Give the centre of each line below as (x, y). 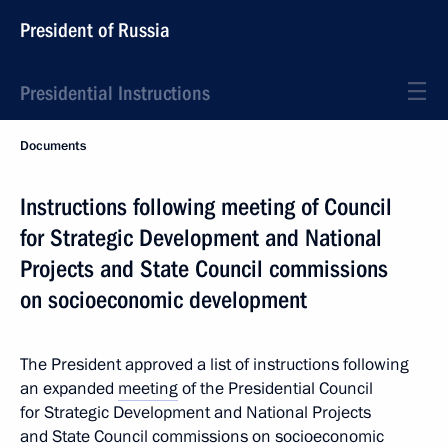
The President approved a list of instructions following (214, 364)
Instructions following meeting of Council (206, 207)
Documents (53, 146)
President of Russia (95, 30)
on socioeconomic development (163, 300)
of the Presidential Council (275, 388)
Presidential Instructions (115, 93)
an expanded (69, 388)
